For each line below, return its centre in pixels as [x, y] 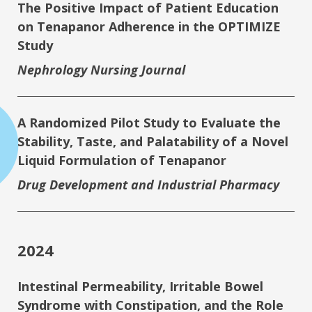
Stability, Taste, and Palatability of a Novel [153, 142]
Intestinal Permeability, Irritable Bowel [140, 287]
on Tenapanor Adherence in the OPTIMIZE [149, 27]
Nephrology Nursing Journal [101, 70]
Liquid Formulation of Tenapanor [122, 161]
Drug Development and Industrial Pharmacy [148, 185]
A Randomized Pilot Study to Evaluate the [149, 123]
